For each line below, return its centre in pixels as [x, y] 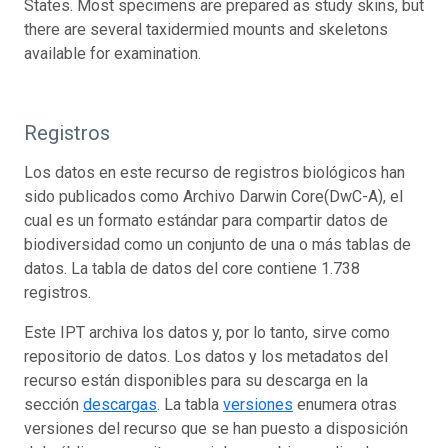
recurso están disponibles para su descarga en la [196, 380]
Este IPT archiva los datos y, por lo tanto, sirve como [207, 332]
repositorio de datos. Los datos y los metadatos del [206, 356]
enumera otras [345, 404]
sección [53, 404]
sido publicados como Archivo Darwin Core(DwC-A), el [213, 196]
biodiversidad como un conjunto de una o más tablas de [217, 244]
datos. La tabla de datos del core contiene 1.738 [192, 268]
